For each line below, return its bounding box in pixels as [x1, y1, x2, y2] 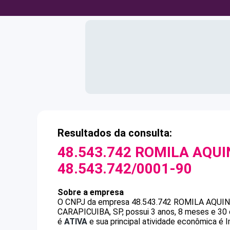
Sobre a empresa [57, 187, 124, 197]
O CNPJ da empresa [57, 197, 131, 207]
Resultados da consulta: [57, 127, 172, 139]
